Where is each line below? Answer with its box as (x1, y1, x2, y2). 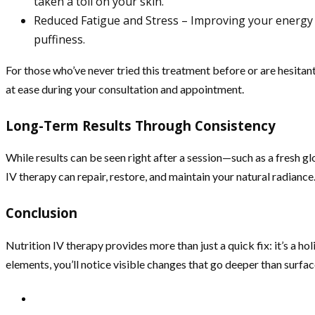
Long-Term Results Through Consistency (6, 116, 276, 134)
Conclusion (6, 204, 77, 222)
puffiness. (34, 31, 85, 47)
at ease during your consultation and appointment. (6, 82, 244, 96)
